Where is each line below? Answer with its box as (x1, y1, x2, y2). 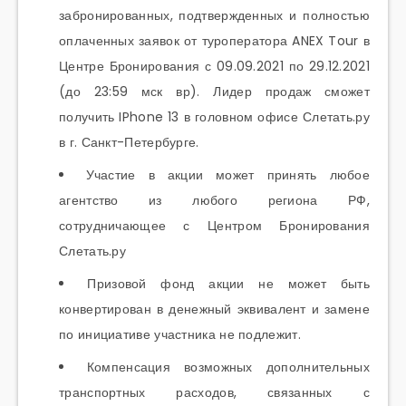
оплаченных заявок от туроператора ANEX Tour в (59, 32, 370, 51)
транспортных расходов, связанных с (59, 383, 370, 402)
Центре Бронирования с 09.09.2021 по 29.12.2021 (59, 57, 370, 76)
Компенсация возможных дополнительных (86, 358, 370, 377)
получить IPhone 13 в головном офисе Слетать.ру (59, 108, 370, 127)
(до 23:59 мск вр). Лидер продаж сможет (59, 82, 370, 101)
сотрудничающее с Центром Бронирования (59, 217, 370, 236)
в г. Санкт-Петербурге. (59, 133, 199, 152)
